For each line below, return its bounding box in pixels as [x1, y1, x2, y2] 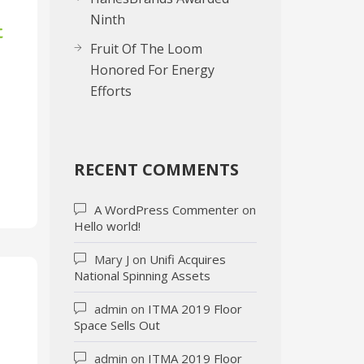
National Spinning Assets [74, 267, 210, 284]
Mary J [94, 251, 129, 267]
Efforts [90, 82, 132, 100]
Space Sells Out [74, 317, 160, 333]
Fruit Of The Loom [90, 40, 202, 58]
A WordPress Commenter [94, 201, 239, 218]
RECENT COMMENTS [74, 158, 239, 180]
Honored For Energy [90, 61, 214, 79]
